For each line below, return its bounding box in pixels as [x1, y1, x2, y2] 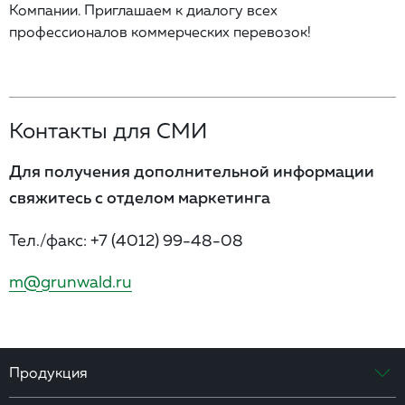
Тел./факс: [9, 229, 90, 250]
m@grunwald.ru [9, 270, 132, 291]
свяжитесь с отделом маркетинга [9, 186, 270, 208]
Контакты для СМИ [9, 116, 207, 144]
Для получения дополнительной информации [9, 160, 374, 182]
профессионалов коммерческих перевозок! [9, 22, 311, 41]
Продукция [9, 363, 88, 381]
